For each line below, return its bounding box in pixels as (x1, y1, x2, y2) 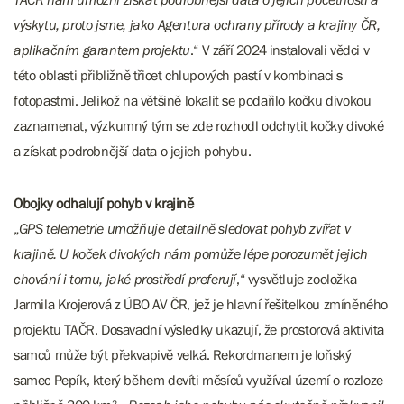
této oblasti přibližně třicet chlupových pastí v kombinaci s (14, 67, 344, 83)
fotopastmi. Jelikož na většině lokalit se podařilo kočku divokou (14, 92, 372, 108)
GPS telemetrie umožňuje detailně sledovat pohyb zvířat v (18, 220, 351, 236)
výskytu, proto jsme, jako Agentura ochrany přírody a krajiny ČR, (14, 16, 381, 32)
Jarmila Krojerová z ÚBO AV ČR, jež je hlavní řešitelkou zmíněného (14, 296, 389, 312)
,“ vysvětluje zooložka (236, 271, 357, 287)
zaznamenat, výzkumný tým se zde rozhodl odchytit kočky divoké (14, 117, 384, 133)
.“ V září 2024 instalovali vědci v (189, 41, 370, 58)
